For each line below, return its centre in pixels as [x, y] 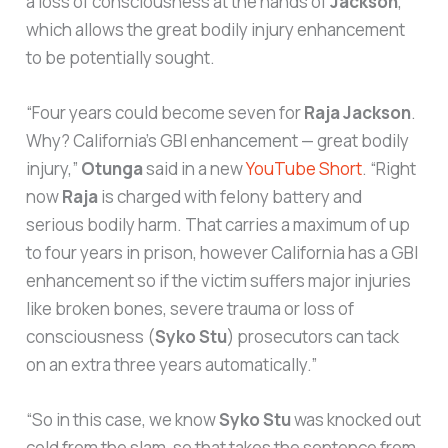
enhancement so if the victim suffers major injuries [219, 280]
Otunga [112, 168]
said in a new [195, 168]
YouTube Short [304, 168]
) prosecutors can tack [313, 336]
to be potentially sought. [121, 57]
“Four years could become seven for [165, 112]
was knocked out [356, 420]
